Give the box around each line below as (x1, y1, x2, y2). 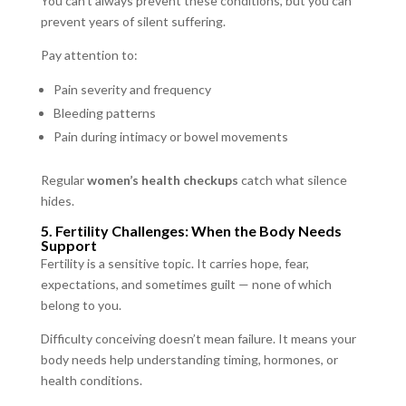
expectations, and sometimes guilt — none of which (40, 276, 332, 292)
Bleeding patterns (53, 105, 156, 121)
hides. (40, 193, 74, 208)
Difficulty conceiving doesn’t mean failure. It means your (40, 331, 356, 346)
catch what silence (237, 172, 347, 188)
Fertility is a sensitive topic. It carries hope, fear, (40, 256, 309, 271)
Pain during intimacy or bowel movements (53, 129, 288, 144)
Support (40, 237, 97, 254)
